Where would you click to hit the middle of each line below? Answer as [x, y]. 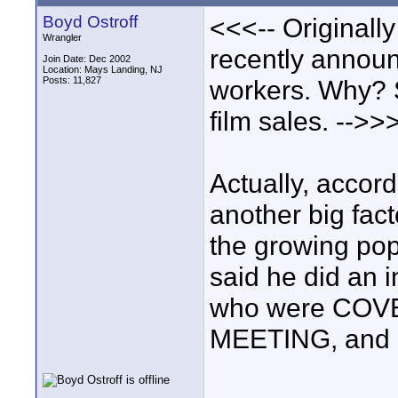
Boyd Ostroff [90, 22]
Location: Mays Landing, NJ [103, 69]
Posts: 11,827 [72, 80]
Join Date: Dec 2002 [87, 59]
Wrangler [62, 37]
